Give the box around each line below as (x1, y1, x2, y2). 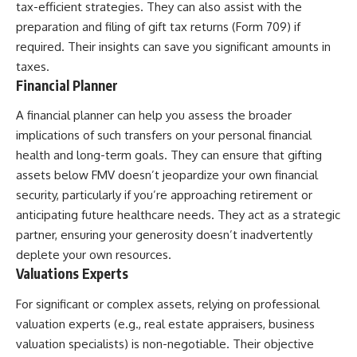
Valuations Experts (16, 265, 128, 283)
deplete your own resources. (16, 247, 171, 263)
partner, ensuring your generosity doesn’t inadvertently (16, 227, 312, 243)
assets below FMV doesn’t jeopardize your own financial (16, 167, 318, 183)
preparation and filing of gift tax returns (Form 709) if (16, 18, 300, 34)
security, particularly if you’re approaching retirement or (16, 187, 312, 203)
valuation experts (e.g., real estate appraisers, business (16, 316, 315, 331)
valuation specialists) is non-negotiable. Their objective (16, 335, 314, 351)
